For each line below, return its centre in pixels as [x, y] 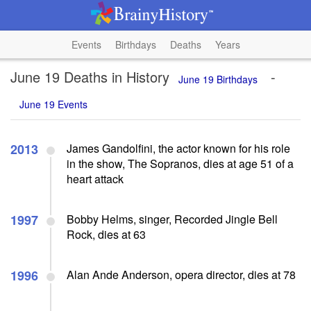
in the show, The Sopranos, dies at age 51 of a [180, 163]
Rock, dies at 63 [106, 234]
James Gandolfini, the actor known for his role [178, 148]
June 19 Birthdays [218, 79]
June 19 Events [53, 104]
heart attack [95, 178]
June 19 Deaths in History [90, 77]
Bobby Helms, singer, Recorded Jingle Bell [172, 219]
